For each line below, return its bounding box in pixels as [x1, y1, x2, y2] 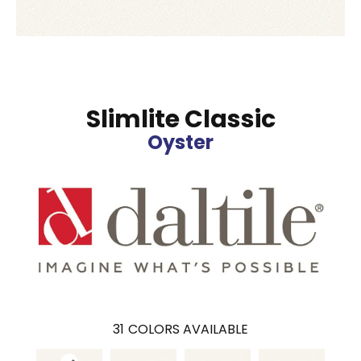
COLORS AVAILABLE [128, 320, 248, 339]
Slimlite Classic [85, 102, 276, 137]
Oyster [147, 129, 214, 156]
